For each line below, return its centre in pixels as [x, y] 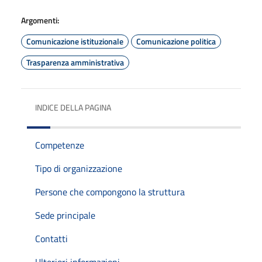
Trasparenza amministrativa [75, 62]
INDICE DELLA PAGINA [73, 107]
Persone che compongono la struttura [110, 192]
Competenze [60, 145]
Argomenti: [40, 20]
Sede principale [65, 215]
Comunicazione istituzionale [75, 41]
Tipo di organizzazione [79, 168]
